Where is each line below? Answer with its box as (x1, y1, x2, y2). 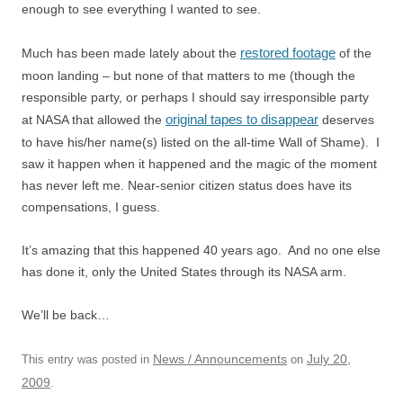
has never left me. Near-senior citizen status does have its (22, 178, 352, 193)
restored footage (240, 45, 336, 60)
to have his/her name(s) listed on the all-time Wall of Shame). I (22, 135, 380, 149)
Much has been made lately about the (22, 46, 240, 60)
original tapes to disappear (166, 112, 318, 127)
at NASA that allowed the (22, 112, 166, 127)
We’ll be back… (22, 308, 110, 322)
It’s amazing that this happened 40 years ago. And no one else (22, 243, 381, 257)
